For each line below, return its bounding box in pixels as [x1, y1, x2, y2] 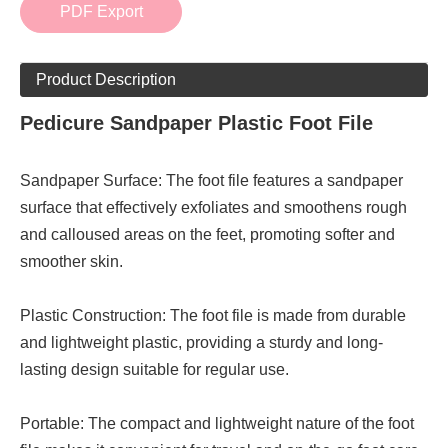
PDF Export [59, 3, 143, 20]
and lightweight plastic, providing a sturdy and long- [20, 334, 383, 351]
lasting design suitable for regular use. [20, 361, 289, 378]
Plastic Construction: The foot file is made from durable [20, 307, 406, 324]
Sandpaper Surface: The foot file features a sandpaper [20, 172, 403, 189]
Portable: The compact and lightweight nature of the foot [20, 415, 414, 432]
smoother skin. [20, 253, 123, 270]
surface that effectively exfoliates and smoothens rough [20, 199, 407, 216]
